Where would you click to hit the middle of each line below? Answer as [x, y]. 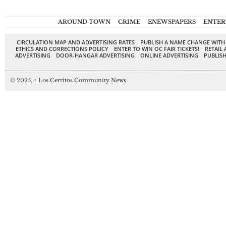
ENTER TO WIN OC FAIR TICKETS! [157, 48]
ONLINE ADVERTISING [169, 55]
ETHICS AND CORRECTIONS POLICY [62, 48]
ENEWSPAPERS [172, 21]
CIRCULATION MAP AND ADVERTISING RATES [75, 42]
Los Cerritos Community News [81, 80]
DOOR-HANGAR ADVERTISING [95, 55]
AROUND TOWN [84, 21]
